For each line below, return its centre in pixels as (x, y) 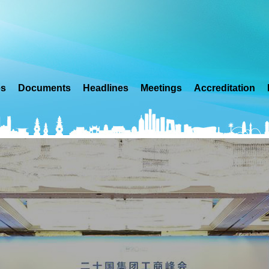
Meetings (161, 88)
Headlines (105, 88)
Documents (44, 88)
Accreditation (224, 88)
